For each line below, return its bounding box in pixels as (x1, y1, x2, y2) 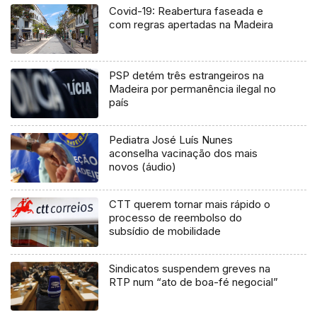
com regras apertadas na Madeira (109, 17, 274, 31)
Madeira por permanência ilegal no (109, 81, 277, 96)
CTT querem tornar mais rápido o (109, 197, 271, 211)
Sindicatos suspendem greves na (109, 261, 271, 275)
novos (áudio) (109, 159, 177, 173)
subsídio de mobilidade (109, 224, 221, 238)
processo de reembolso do (109, 210, 243, 224)
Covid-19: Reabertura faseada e (109, 4, 264, 18)
